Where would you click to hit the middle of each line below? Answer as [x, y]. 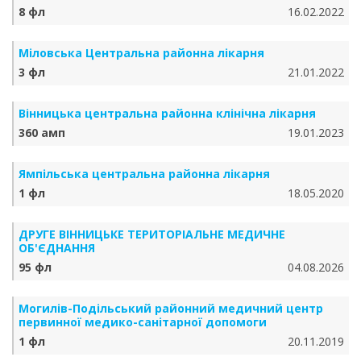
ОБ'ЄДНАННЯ [57, 248]
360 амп [42, 133]
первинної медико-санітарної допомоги [143, 322]
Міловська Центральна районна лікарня [141, 53]
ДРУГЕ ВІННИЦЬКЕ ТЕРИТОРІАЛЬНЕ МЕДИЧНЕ [152, 234]
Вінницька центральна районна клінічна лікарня [167, 113]
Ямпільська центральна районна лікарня [144, 174]
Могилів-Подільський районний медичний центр [171, 308]
